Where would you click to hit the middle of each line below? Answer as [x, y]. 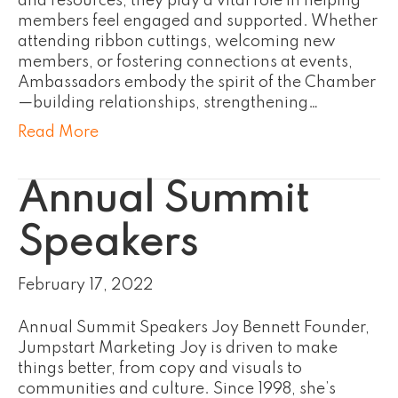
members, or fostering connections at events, [185, 62]
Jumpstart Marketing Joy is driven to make [178, 348]
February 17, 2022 [85, 285]
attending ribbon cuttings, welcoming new [177, 42]
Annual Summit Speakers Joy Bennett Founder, [194, 328]
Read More [58, 132]
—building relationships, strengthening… [168, 103]
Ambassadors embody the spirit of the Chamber [197, 83]
